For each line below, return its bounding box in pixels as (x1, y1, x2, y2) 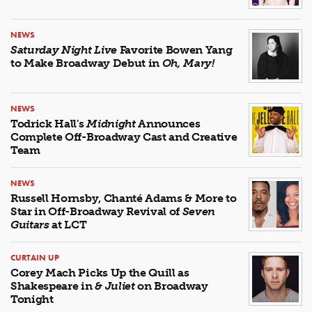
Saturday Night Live (10, 42, 117, 56)
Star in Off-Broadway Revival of (10, 204, 182, 218)
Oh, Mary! (162, 56, 214, 70)
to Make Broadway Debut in (10, 56, 162, 70)
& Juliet (95, 279, 135, 292)
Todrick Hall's (10, 116, 87, 130)
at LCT (49, 217, 87, 231)
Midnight (86, 116, 136, 130)
